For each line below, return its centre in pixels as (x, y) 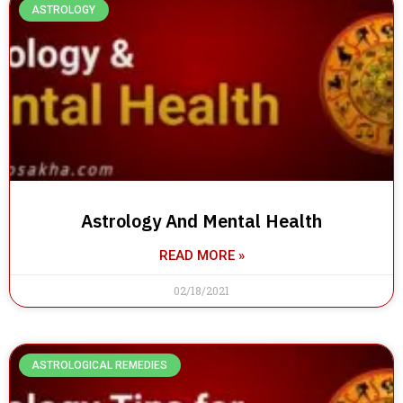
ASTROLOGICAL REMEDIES (100, 366)
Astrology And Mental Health (201, 220)
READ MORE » (201, 255)
